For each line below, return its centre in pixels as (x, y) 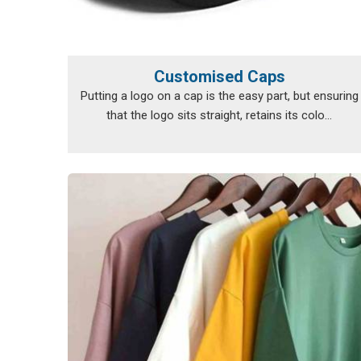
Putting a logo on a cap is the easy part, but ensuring (219, 96)
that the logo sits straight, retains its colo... (219, 115)
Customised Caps (219, 77)
